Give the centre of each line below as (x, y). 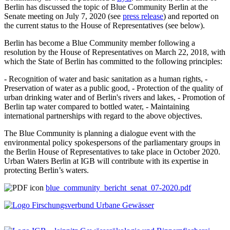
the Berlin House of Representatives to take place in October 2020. (112, 151)
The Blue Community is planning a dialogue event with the (100, 133)
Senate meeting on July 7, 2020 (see (63, 16)
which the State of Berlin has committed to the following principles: (113, 61)
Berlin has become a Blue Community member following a (100, 43)
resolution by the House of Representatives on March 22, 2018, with (115, 52)
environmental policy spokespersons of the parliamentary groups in (112, 142)
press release (143, 16)
